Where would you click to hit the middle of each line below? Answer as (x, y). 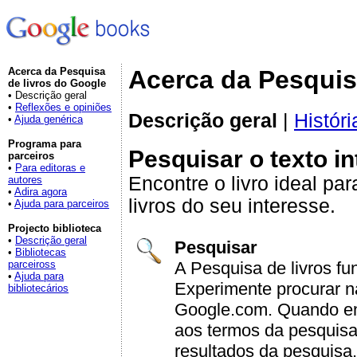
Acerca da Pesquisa (57, 71)
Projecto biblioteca (55, 228)
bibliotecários (38, 288)
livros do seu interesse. (232, 206)
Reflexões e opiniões (63, 107)
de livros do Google (57, 83)
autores (25, 180)
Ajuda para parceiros (62, 204)
